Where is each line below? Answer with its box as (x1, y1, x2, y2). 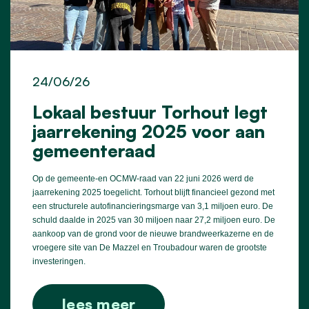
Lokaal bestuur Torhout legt (32, 100, 268, 123)
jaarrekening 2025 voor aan (32, 119, 265, 142)
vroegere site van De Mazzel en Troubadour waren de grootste (32, 242, 267, 252)
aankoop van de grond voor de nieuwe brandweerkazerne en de (32, 228, 274, 239)
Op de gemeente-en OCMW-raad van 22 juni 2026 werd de (32, 173, 254, 183)
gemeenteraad (32, 139, 155, 161)
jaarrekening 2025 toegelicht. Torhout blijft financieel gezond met (32, 187, 275, 197)
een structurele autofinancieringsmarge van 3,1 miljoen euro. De (32, 201, 273, 211)
